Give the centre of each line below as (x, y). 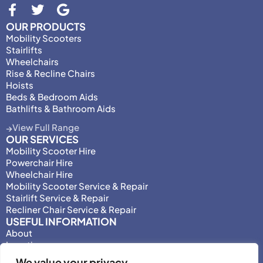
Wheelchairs (32, 62)
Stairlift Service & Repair (57, 198)
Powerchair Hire (39, 163)
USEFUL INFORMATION (61, 222)
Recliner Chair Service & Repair (71, 210)
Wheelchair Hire (39, 174)
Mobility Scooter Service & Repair (77, 186)
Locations (27, 245)
